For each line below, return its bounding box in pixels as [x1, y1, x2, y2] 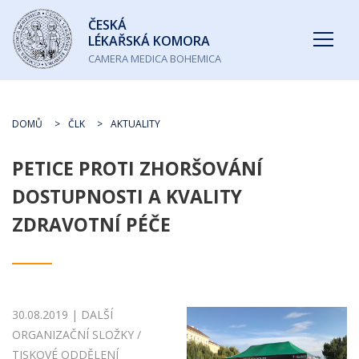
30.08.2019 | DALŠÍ [12, 307, 113, 322]
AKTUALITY [111, 117, 160, 131]
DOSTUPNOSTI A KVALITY [12, 184, 242, 209]
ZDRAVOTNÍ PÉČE [12, 212, 171, 237]
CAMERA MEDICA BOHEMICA [88, 51, 221, 66]
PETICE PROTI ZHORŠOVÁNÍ [12, 155, 263, 181]
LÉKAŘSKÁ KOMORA [88, 32, 210, 50]
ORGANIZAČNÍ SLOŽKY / [12, 327, 141, 342]
